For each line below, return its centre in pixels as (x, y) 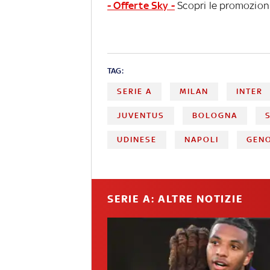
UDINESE (137, 139)
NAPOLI (202, 139)
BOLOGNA (215, 115)
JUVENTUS (141, 115)
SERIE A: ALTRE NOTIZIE (175, 199)
